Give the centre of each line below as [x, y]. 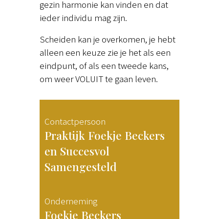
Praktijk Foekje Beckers [105, 135]
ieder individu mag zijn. [83, 18]
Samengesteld [81, 167]
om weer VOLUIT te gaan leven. [99, 79]
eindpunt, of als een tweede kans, [104, 66]
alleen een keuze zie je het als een [105, 52]
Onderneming [71, 201]
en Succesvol [77, 151]
